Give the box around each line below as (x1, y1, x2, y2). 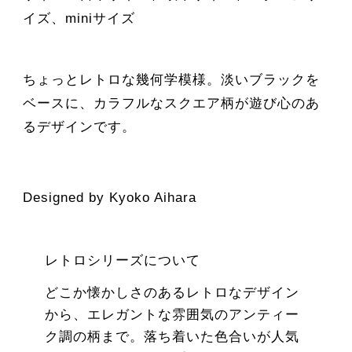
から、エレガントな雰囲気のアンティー (45, 306, 300, 322)
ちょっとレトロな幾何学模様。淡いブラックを (22, 71, 320, 87)
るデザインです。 (22, 119, 136, 134)
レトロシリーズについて (45, 252, 201, 268)
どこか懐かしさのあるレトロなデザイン (45, 284, 300, 300)
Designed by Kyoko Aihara (22, 189, 196, 205)
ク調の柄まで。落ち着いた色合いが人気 (45, 328, 300, 344)
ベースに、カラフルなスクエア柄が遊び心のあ (22, 95, 320, 111)
